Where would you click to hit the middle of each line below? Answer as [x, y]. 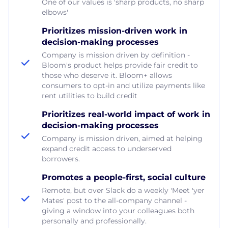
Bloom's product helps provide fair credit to [120, 65]
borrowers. [61, 159]
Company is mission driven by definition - [116, 55]
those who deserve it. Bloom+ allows [107, 75]
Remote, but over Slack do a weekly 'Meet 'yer [123, 190]
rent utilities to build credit [90, 95]
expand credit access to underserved [107, 148]
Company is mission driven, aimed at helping [122, 138]
